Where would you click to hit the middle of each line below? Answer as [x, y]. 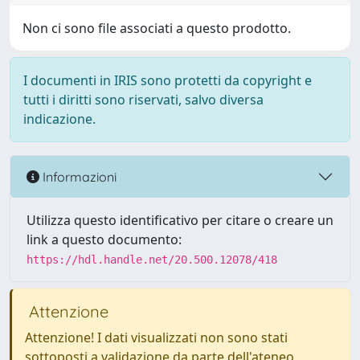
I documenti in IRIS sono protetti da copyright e [168, 80]
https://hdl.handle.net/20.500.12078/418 [152, 260]
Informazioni [78, 176]
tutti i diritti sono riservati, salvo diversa [143, 100]
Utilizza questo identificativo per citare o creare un [180, 220]
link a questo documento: [104, 239]
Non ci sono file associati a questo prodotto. [157, 28]
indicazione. [59, 119]
